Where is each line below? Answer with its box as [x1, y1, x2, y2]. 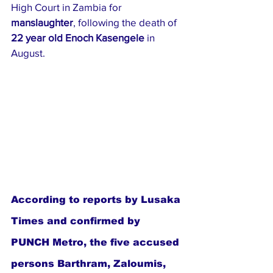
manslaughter [11, 16, 73, 28]
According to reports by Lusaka [11, 194, 183, 205]
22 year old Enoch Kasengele [11, 31, 144, 43]
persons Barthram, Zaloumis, [11, 258, 169, 269]
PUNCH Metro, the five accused [11, 236, 182, 247]
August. [11, 46, 45, 58]
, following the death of [73, 16, 179, 28]
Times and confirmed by [11, 215, 143, 226]
